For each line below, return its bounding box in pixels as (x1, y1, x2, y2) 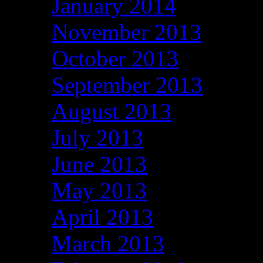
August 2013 (52, 98, 171, 124)
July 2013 (52, 124, 143, 150)
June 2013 (52, 151, 147, 177)
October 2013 (52, 45, 178, 71)
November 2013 (52, 19, 201, 45)
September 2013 (52, 72, 203, 97)
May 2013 (52, 177, 147, 203)
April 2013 (52, 204, 153, 230)
